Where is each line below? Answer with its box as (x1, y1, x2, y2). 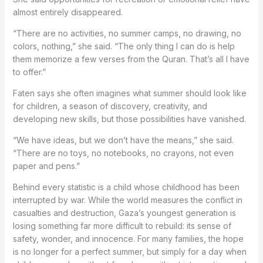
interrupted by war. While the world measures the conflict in (12, 194, 242, 205)
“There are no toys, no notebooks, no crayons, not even (12, 147, 234, 158)
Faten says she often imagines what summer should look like (12, 87, 247, 98)
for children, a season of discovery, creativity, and (12, 100, 207, 111)
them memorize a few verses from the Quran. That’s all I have (12, 53, 249, 64)
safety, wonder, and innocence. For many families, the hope (12, 233, 244, 244)
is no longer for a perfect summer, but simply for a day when (12, 246, 247, 257)
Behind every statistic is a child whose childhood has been (12, 181, 240, 192)
